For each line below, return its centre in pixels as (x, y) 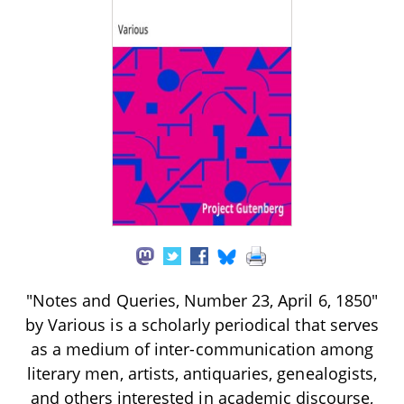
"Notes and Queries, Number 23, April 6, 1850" (202, 300)
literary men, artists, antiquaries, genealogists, (202, 373)
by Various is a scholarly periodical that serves (202, 324)
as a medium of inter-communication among (202, 349)
